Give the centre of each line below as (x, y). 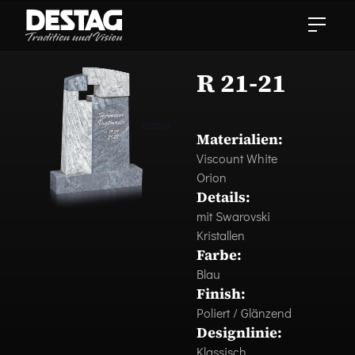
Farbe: (219, 255)
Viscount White (237, 158)
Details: (223, 197)
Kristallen (221, 235)
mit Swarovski (233, 216)
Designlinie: (239, 332)
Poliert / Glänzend (244, 313)
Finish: (221, 294)
